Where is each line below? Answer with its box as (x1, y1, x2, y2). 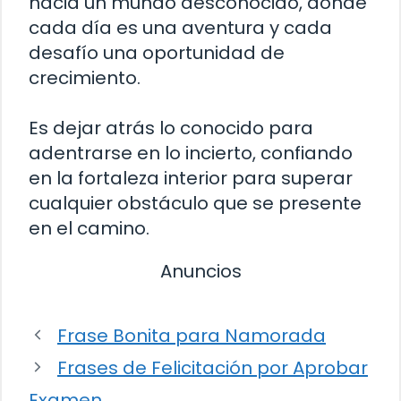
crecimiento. (29, 64, 141, 90)
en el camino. (29, 215, 149, 241)
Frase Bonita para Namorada (57, 322, 326, 348)
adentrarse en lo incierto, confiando (29, 140, 353, 166)
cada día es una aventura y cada (29, 14, 332, 40)
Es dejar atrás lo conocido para (29, 115, 313, 141)
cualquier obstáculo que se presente (29, 190, 362, 216)
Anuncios (159, 258, 242, 284)
